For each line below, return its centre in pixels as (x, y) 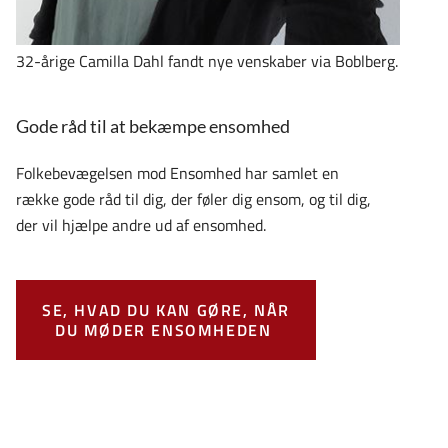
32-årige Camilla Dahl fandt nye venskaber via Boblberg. (207, 61)
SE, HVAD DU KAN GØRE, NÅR (165, 310)
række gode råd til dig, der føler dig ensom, (162, 199)
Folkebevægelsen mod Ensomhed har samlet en (177, 173)
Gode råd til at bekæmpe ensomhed (153, 126)
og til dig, (340, 199)
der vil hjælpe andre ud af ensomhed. (141, 225)
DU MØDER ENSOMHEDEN (165, 330)
